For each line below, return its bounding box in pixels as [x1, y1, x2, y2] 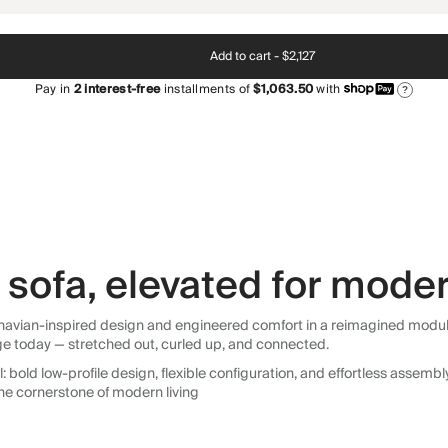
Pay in [34, 79, 74, 100]
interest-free [81, 79, 161, 100]
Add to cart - [210, 45, 279, 67]
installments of [160, 79, 251, 100]
